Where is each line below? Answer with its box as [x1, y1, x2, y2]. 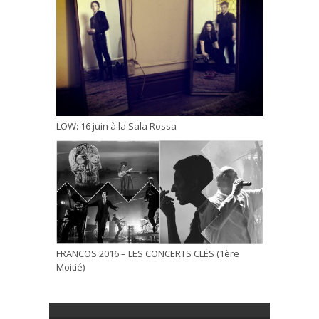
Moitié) [56, 261, 85, 274]
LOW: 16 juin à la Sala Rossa [56, 120, 177, 133]
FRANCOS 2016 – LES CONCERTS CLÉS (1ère [56, 247, 239, 261]
